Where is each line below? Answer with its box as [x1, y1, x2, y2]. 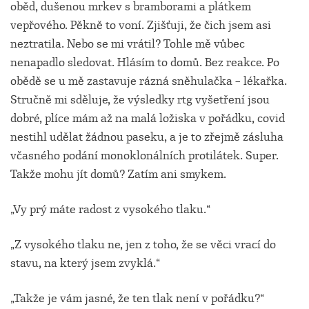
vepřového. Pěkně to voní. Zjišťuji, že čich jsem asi [10, 18, 271, 33]
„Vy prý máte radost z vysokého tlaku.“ [10, 202, 210, 217]
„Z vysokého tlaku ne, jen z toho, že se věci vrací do [10, 237, 276, 252]
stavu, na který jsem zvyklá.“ [10, 256, 160, 271]
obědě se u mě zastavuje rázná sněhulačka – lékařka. [10, 74, 287, 89]
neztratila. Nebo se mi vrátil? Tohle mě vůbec [10, 37, 245, 52]
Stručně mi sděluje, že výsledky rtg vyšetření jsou [10, 92, 270, 108]
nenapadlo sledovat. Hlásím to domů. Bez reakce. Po [10, 55, 279, 70]
